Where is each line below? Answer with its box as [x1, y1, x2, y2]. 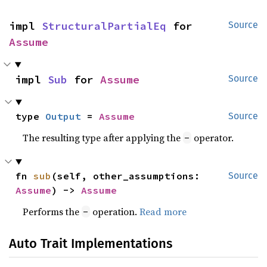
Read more [139, 205, 187, 219]
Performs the [23, 205, 82, 219]
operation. [90, 205, 140, 219]
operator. [191, 131, 234, 145]
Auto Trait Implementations [9, 235, 172, 252]
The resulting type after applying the [23, 131, 184, 145]
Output [45, 110, 82, 123]
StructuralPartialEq [42, 19, 166, 33]
